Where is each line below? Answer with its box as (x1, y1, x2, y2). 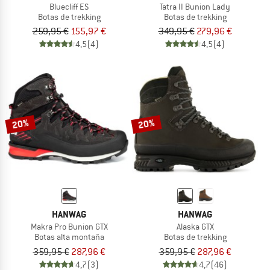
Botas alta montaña (34, 231, 104, 243)
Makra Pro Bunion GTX (30, 221, 108, 233)
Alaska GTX (176, 221, 214, 233)
